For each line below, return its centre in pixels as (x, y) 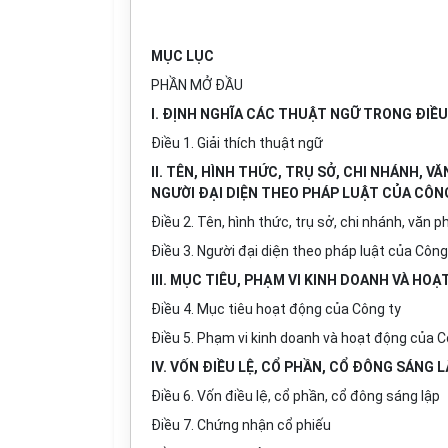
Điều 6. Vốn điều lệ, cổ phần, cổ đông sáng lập (295, 396)
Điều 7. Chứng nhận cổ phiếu (241, 425)
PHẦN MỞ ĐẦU (197, 85)
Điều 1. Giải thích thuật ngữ (237, 143)
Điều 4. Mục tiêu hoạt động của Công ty (276, 309)
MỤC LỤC (182, 56)
